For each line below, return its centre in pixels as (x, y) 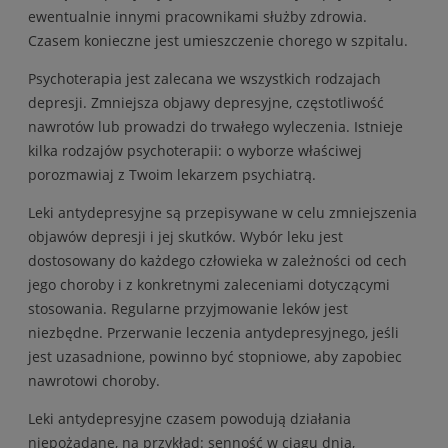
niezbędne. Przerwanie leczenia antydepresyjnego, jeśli (213, 332)
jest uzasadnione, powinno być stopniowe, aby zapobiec (215, 356)
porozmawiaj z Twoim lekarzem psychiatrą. (172, 174)
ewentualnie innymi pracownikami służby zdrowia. (197, 16)
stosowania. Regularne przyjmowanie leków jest (188, 308)
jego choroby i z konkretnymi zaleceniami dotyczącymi (209, 284)
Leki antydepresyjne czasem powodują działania (189, 418)
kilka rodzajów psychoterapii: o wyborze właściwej (195, 150)
